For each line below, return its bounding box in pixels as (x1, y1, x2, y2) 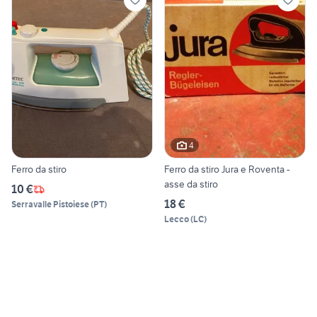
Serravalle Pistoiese (11, 199, 89, 210)
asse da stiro (164, 178, 218, 191)
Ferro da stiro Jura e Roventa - (164, 163, 290, 176)
